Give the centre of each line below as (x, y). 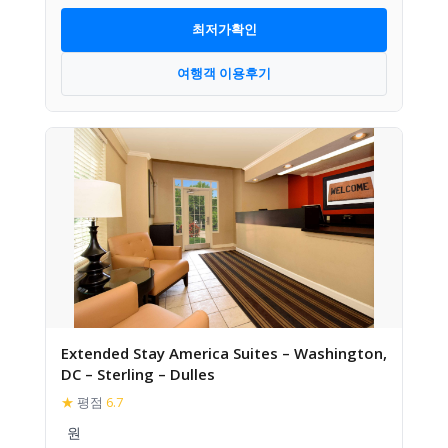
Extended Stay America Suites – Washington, (224, 352)
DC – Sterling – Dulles (138, 373)
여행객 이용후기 (224, 73)
